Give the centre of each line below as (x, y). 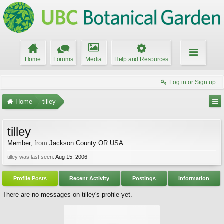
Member (19, 143)
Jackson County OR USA (86, 143)
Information (194, 178)
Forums (63, 59)
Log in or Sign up (193, 82)
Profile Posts (30, 178)
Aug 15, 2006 (71, 157)
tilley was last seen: (31, 157)
